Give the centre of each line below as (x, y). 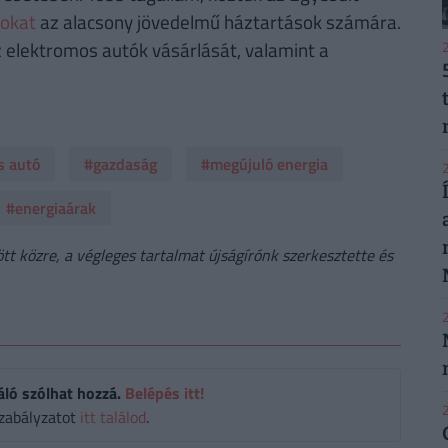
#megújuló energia (264, 164)
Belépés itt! (165, 393)
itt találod (112, 417)
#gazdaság (120, 164)
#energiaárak (50, 208)
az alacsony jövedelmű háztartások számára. (218, 22)
